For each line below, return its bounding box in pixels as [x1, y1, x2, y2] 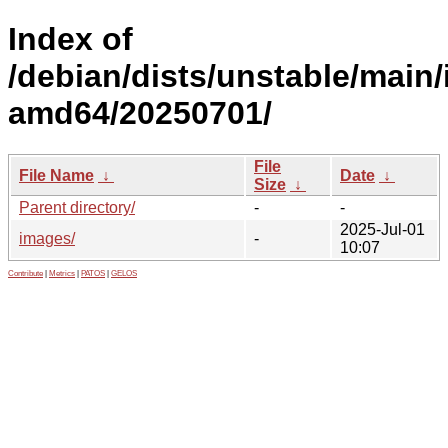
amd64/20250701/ [8, 95, 272, 132]
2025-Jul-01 [340, 220, 425, 238]
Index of [8, 21, 133, 58]
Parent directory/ [19, 198, 135, 216]
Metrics [49, 268, 75, 278]
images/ [19, 229, 75, 247]
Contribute [8, 268, 43, 278]
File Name [19, 166, 94, 184]
